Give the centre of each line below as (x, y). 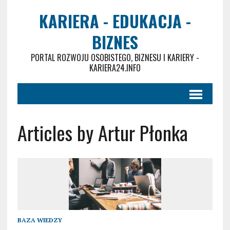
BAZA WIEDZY (40, 220)
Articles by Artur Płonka (102, 132)
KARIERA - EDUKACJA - (115, 21)
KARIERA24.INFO (115, 68)
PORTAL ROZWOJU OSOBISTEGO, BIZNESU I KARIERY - (115, 57)
